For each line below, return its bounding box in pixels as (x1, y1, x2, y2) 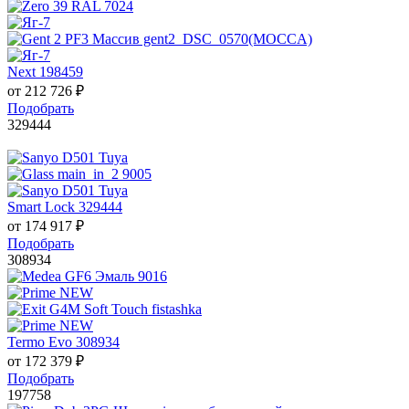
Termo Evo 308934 (7, 334, 120, 351)
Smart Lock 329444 (7, 199, 122, 215)
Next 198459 (7, 64, 83, 80)
